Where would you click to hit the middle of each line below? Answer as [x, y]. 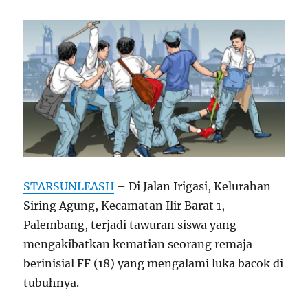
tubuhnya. [52, 282]
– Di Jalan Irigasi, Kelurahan [193, 186]
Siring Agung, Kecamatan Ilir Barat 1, [124, 205]
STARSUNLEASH [69, 186]
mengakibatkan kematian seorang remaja [138, 244]
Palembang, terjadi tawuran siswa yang [130, 224]
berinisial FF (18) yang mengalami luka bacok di [154, 263]
